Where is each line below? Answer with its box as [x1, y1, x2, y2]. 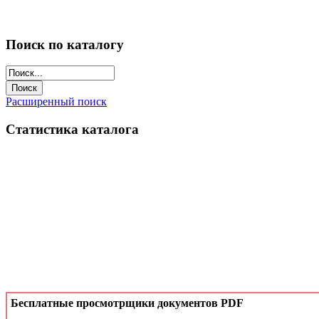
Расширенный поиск [6, 95, 107, 108]
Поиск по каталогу [6, 36, 124, 52]
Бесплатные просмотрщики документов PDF [11, 296, 244, 309]
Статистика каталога [6, 122, 139, 137]
